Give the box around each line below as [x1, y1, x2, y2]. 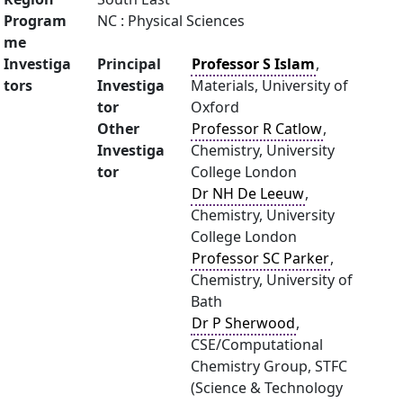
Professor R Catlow [192, 119, 322, 139]
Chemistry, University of [191, 270, 353, 290]
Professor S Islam [192, 54, 315, 74]
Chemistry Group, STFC [191, 356, 347, 376]
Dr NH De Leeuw [192, 184, 304, 203]
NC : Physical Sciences [97, 11, 245, 31]
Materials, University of [191, 76, 348, 95]
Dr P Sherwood [192, 313, 295, 333]
